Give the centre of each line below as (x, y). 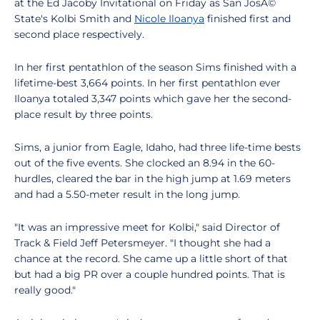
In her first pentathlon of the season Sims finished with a (155, 67)
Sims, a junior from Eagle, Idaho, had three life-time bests (157, 147)
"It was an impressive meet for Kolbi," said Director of (147, 227)
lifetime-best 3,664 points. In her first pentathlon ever (147, 83)
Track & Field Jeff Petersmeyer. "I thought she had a (142, 243)
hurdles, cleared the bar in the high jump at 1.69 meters (152, 179)
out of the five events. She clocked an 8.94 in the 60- (145, 163)
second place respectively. (79, 34)
